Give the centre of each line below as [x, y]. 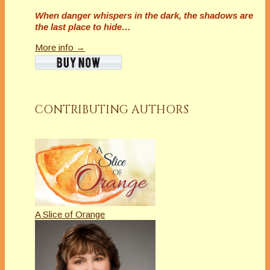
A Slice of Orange [70, 215]
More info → [60, 48]
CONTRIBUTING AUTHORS [112, 110]
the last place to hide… [83, 27]
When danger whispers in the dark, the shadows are [144, 16]
